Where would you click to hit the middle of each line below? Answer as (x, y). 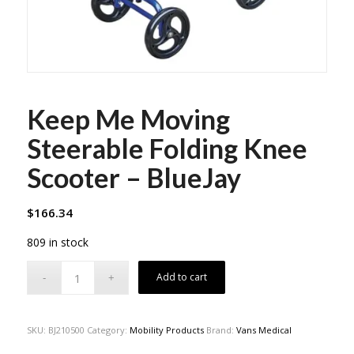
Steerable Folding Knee (167, 148)
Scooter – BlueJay (134, 177)
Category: (108, 330)
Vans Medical (264, 330)
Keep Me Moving (128, 119)
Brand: (221, 330)
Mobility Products (166, 330)
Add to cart (182, 277)
